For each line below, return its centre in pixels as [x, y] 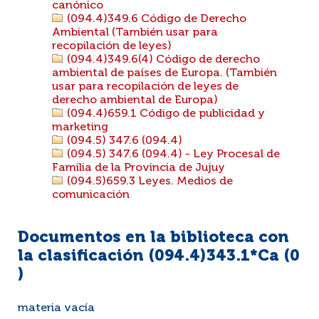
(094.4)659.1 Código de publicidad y [164, 114]
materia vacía [56, 308]
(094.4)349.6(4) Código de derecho [162, 60]
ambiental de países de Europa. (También [164, 73]
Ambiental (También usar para [135, 33]
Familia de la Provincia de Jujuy [138, 168]
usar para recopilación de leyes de [145, 87]
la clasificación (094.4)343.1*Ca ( [154, 256]
